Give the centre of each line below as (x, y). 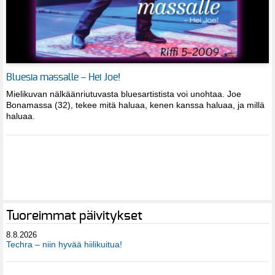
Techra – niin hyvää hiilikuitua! (64, 245)
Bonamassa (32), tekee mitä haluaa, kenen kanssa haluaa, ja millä (135, 105)
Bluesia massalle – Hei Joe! (63, 77)
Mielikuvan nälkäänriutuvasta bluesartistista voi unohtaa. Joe (124, 94)
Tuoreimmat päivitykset (74, 216)
